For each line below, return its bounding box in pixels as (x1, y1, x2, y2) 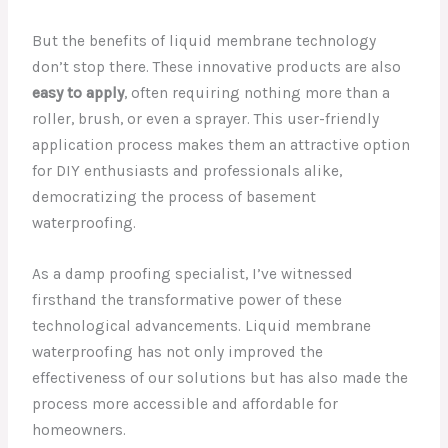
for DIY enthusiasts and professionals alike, (32, 162, 343, 181)
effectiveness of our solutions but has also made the (32, 369, 409, 388)
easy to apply (32, 84, 125, 103)
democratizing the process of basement (32, 188, 317, 207)
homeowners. (32, 421, 127, 440)
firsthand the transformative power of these (32, 291, 343, 310)
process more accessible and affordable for (32, 395, 339, 414)
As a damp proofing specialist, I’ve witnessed (32, 265, 354, 284)
